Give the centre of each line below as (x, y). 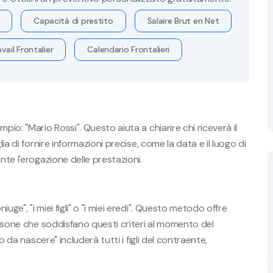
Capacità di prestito (73, 21)
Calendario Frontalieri (129, 49)
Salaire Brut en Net (183, 21)
